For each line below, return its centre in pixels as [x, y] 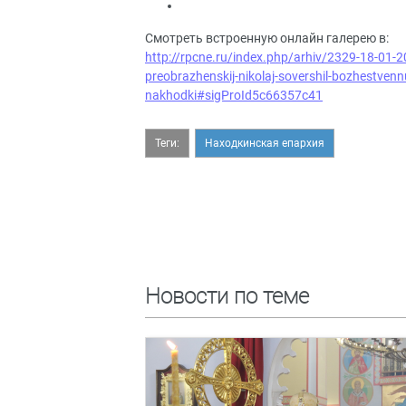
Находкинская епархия [265, 144]
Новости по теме [227, 297]
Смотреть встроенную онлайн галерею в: [267, 38]
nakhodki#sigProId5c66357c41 [234, 95]
